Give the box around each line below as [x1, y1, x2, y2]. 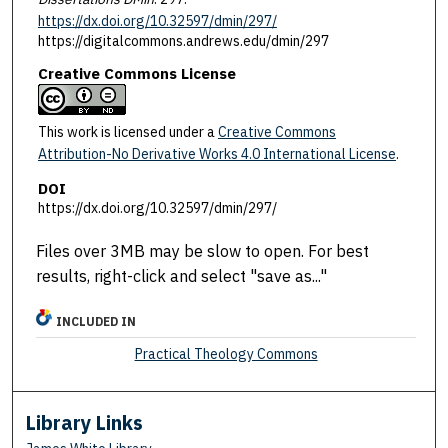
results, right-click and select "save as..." [36, 266, 328, 287]
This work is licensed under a [37, 122, 218, 141]
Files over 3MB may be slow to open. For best [36, 241, 370, 262]
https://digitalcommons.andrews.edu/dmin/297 [37, 32, 329, 51]
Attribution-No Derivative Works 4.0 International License [37, 144, 396, 163]
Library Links [26, 410, 144, 436]
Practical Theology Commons [134, 345, 318, 364]
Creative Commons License [37, 63, 236, 83]
